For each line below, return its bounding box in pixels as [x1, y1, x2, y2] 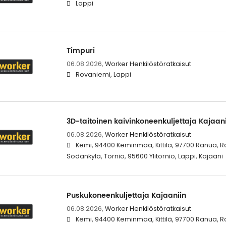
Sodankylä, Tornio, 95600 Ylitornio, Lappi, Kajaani [66, 151, 223, 160]
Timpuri [66, 44, 95, 56]
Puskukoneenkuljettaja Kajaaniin [66, 189, 186, 201]
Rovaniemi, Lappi [75, 70, 131, 79]
